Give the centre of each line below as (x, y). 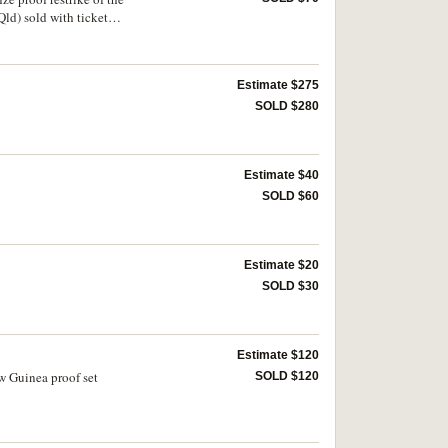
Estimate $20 (281, 265)
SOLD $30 (290, 286)
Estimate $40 (281, 175)
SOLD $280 (287, 106)
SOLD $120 (287, 376)
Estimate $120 (278, 355)
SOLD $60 (290, 196)
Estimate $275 (278, 85)
